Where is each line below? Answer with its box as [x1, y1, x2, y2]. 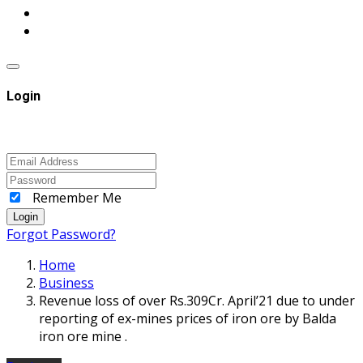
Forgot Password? [6, 224, 116, 243]
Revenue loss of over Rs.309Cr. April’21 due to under [39, 291, 355, 310]
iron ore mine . [39, 327, 127, 345]
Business [39, 273, 94, 292]
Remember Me [32, 188, 122, 207]
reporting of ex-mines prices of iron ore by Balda [39, 309, 336, 327]
